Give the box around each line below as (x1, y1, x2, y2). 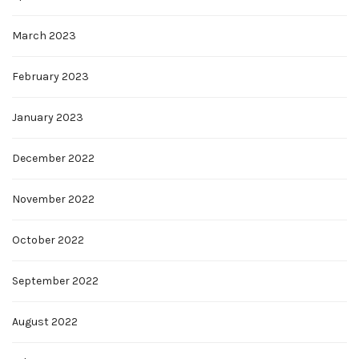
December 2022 (12, 151, 95, 166)
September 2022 (12, 274, 99, 288)
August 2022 (12, 315, 78, 329)
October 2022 (12, 233, 84, 248)
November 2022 (12, 192, 95, 207)
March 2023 (12, 29, 76, 43)
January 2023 (12, 111, 83, 125)
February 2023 (12, 70, 89, 84)
